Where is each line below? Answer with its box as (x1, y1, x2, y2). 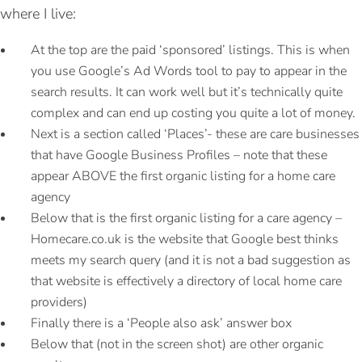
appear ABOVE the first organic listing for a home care (31, 167, 335, 185)
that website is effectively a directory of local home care (31, 272, 342, 290)
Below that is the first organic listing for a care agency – (31, 209, 342, 227)
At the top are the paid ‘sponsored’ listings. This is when (31, 41, 350, 59)
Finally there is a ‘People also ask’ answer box (31, 314, 292, 332)
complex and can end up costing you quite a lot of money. (31, 104, 356, 122)
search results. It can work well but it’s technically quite (31, 83, 343, 101)
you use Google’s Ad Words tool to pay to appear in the (31, 62, 347, 80)
